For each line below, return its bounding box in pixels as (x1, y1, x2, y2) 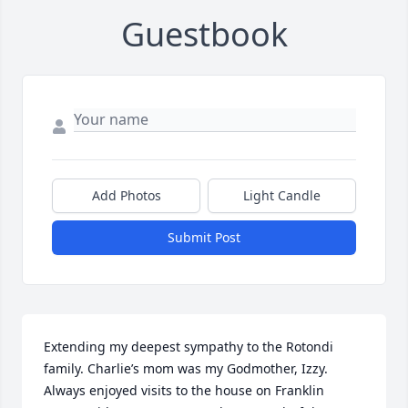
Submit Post (168, 228, 240, 246)
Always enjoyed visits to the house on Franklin (44, 381, 324, 399)
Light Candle (243, 186, 321, 204)
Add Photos (91, 186, 161, 204)
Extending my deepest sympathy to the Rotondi (44, 337, 333, 355)
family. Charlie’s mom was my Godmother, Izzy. (44, 359, 328, 377)
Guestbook (120, 11, 288, 56)
